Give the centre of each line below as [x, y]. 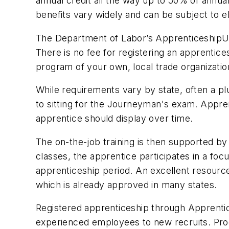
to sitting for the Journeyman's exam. [118, 104]
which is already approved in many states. [127, 185]
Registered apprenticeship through [112, 208]
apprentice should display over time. [114, 119]
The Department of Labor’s [96, 38]
